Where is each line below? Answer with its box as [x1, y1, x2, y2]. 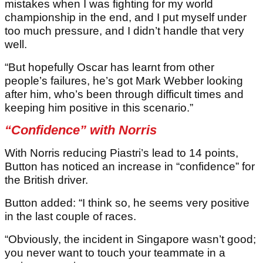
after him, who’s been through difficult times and [5, 88, 244, 101]
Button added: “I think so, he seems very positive [5, 197, 249, 210]
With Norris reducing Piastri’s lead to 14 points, [5, 147, 238, 160]
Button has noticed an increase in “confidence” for [5, 160, 255, 173]
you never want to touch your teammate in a [5, 247, 225, 259]
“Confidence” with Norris [5, 123, 157, 138]
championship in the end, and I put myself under [5, 11, 247, 24]
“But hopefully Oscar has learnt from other [5, 61, 214, 74]
